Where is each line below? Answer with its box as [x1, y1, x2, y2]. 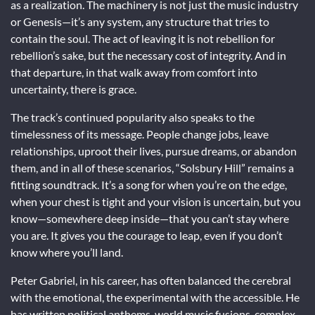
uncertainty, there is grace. [11, 82, 136, 96]
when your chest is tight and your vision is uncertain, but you [11, 194, 301, 208]
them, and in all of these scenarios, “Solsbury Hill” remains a [11, 160, 294, 174]
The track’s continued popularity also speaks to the [11, 110, 255, 124]
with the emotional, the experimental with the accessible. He [11, 290, 300, 304]
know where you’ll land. [11, 245, 123, 259]
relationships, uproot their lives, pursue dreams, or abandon [11, 143, 297, 157]
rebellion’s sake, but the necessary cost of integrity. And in [11, 48, 286, 62]
